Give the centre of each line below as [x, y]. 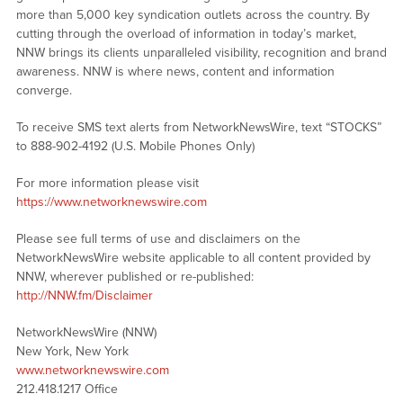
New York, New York [72, 352]
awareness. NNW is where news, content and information [175, 72]
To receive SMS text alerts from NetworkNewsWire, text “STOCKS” [198, 128]
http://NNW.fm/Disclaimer [84, 296]
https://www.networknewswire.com [111, 202]
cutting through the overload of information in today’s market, [186, 34]
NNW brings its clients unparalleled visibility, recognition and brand [201, 53]
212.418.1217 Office [67, 390]
